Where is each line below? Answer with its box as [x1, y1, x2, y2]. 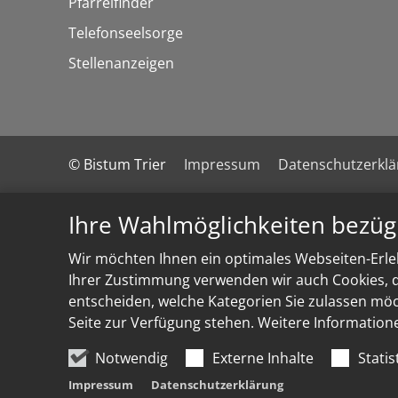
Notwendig [95, 347, 168, 368]
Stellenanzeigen [68, 53, 174, 73]
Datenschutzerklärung [151, 377, 283, 393]
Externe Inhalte [212, 347, 314, 368]
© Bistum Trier [68, 155, 166, 174]
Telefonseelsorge [68, 23, 183, 43]
